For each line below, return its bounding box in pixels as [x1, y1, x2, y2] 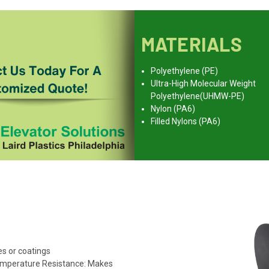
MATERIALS [141, 32, 242, 56]
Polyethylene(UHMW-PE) [150, 91, 244, 101]
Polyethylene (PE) [150, 66, 218, 76]
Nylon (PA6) [150, 104, 195, 114]
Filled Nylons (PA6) [150, 116, 220, 127]
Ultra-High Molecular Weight [150, 79, 256, 89]
